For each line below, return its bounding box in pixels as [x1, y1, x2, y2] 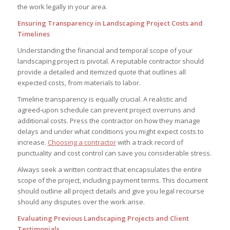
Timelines [17, 29, 50, 39]
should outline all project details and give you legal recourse [17, 186, 204, 196]
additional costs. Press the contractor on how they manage [17, 116, 200, 126]
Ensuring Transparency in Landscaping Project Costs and [17, 18, 203, 28]
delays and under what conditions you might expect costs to [17, 127, 204, 137]
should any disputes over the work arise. [17, 197, 145, 207]
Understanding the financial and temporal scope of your [17, 46, 193, 55]
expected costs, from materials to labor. [17, 78, 141, 88]
